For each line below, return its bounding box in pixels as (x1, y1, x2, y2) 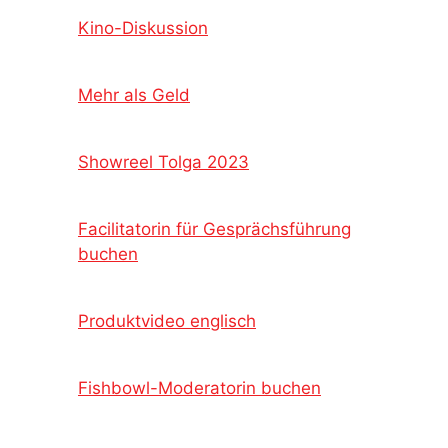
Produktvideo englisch (78, 310, 256, 331)
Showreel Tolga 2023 (78, 151, 249, 172)
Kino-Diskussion (78, 17, 208, 38)
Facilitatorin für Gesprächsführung (78, 218, 351, 239)
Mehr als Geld (78, 84, 190, 105)
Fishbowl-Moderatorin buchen (78, 377, 321, 398)
